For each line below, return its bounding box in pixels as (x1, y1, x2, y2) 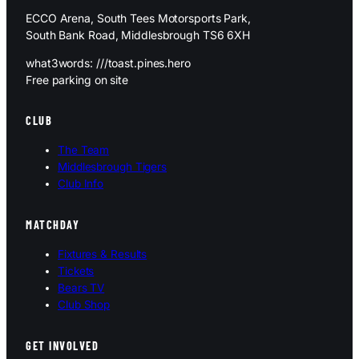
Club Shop (58, 298, 111, 312)
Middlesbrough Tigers (58, 160, 167, 174)
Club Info (58, 177, 104, 191)
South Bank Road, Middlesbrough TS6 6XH (26, 27, 251, 42)
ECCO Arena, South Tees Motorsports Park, (26, 10, 251, 25)
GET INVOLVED (26, 339, 99, 353)
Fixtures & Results (58, 248, 147, 261)
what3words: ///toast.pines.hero (26, 55, 191, 70)
